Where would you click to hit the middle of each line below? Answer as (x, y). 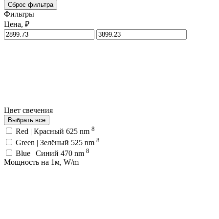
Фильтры (19, 14)
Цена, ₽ (17, 24)
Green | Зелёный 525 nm (56, 142)
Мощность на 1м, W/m (41, 162)
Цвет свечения (29, 110)
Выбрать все (27, 120)
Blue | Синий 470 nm (51, 153)
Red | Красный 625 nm (54, 131)
